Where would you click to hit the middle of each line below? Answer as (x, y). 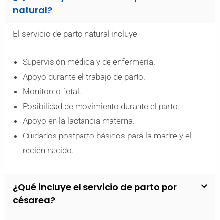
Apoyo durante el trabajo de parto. (84, 77)
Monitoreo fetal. (52, 92)
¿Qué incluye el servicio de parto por (95, 187)
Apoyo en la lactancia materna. (79, 121)
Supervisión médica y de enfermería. (89, 62)
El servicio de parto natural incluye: (76, 34)
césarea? (34, 200)
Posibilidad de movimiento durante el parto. (101, 106)
